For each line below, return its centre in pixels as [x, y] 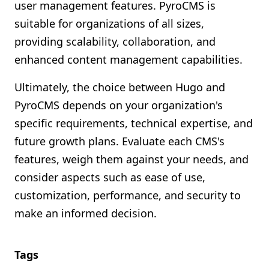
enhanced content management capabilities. [128, 59]
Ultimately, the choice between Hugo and [120, 87]
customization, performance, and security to [128, 195]
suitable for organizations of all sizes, [109, 23]
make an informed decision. [86, 213]
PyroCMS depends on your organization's [119, 105]
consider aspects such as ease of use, [110, 177]
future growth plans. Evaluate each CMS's [119, 141]
